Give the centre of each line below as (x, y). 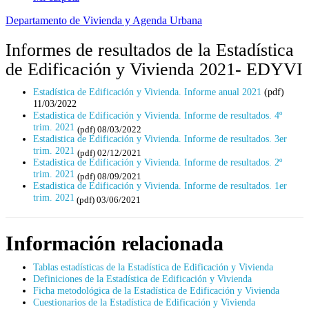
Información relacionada (114, 243)
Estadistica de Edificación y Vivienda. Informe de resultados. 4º (158, 115)
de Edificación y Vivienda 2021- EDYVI (154, 69)
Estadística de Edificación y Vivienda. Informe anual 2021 (147, 92)
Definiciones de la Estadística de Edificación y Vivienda (142, 279)
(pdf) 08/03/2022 (109, 129)
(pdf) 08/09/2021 (109, 176)
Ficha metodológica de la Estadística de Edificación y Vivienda (156, 290)
